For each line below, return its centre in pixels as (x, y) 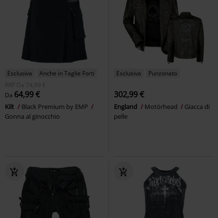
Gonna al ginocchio (32, 116)
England (126, 106)
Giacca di (197, 106)
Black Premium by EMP (55, 106)
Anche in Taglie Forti (67, 73)
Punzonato (163, 73)
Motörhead (162, 106)
